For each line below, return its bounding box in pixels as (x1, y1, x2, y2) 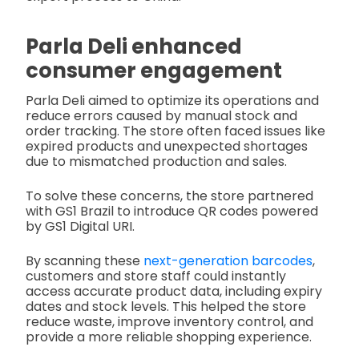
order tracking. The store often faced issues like (26, 121, 325, 140)
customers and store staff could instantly (26, 266, 286, 285)
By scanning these (26, 251, 143, 270)
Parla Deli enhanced (26, 32, 242, 62)
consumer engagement (26, 56, 282, 86)
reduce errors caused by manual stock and (26, 106, 297, 125)
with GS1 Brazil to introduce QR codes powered (26, 201, 318, 220)
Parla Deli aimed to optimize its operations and (26, 91, 319, 110)
